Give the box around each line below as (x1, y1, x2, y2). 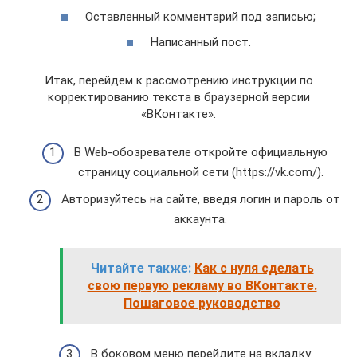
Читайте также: (90, 260, 191, 276)
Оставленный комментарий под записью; (85, 10, 316, 24)
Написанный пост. (150, 34, 251, 49)
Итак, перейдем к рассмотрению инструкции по (44, 73, 313, 88)
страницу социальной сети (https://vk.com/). (77, 165, 324, 179)
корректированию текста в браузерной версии (47, 89, 310, 104)
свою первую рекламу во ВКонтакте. (87, 277, 317, 293)
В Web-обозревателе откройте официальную (73, 145, 328, 159)
